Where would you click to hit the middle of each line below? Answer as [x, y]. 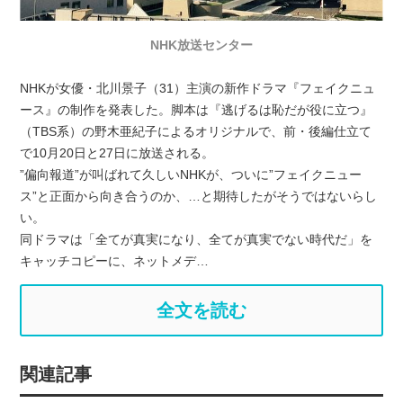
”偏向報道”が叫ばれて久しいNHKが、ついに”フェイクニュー [191, 174]
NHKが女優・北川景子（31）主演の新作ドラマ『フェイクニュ [198, 88]
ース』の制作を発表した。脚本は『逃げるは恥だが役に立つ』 [197, 109]
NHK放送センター [201, 45]
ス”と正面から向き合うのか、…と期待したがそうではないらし [199, 196]
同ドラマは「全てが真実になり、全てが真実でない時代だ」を [197, 239]
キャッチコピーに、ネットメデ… [115, 260]
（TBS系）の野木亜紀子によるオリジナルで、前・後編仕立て [196, 131]
